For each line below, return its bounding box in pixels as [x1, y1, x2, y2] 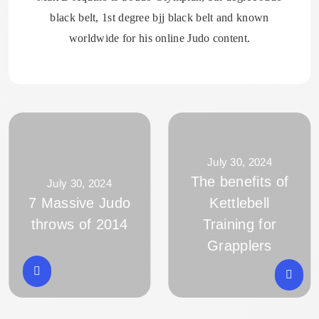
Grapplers [207, 238, 272, 254]
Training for [202, 216, 277, 233]
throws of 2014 [31, 216, 128, 233]
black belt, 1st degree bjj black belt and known [50, 11, 269, 24]
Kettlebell [209, 195, 270, 211]
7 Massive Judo [28, 195, 131, 211]
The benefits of [190, 174, 289, 190]
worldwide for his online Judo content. [68, 32, 251, 45]
